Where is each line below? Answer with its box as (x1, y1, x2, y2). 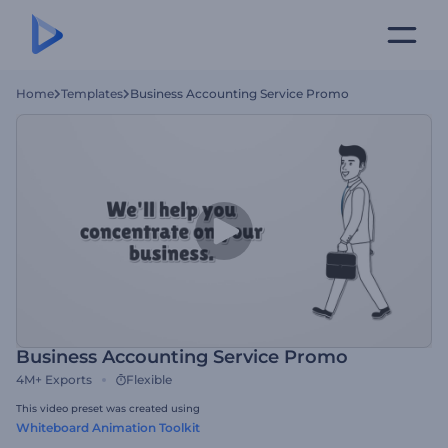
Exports (45, 372, 92, 387)
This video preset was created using (16, 402, 200, 415)
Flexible (126, 372, 172, 387)
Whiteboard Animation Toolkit (16, 420, 200, 435)
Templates (61, 86, 123, 101)
